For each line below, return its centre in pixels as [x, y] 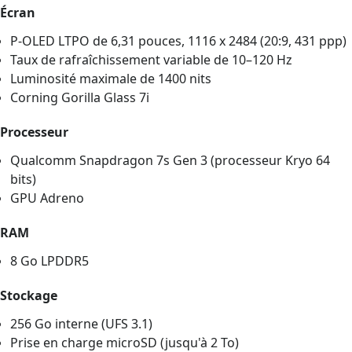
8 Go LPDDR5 [50, 260]
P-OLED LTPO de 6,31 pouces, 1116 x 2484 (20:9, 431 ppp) [179, 40]
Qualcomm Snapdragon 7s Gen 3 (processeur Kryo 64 [170, 160]
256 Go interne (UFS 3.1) [82, 323]
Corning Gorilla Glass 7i [80, 97]
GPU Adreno [48, 198]
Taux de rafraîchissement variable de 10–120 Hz [152, 59]
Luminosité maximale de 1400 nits [111, 78]
